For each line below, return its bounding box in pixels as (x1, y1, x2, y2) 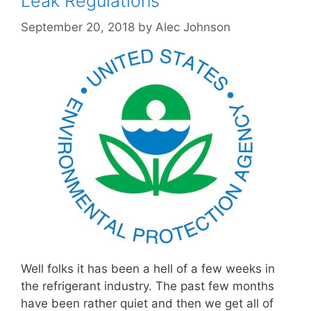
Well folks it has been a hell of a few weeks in (21, 262, 275, 276)
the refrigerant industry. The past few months (21, 279, 274, 294)
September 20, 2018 (21, 20, 135, 35)
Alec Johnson (155, 20, 230, 35)
